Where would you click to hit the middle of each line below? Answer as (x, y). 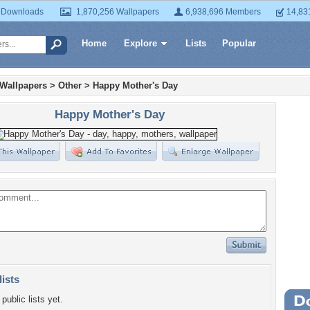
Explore (140, 43)
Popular (239, 43)
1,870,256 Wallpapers (118, 12)
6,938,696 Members (223, 12)
